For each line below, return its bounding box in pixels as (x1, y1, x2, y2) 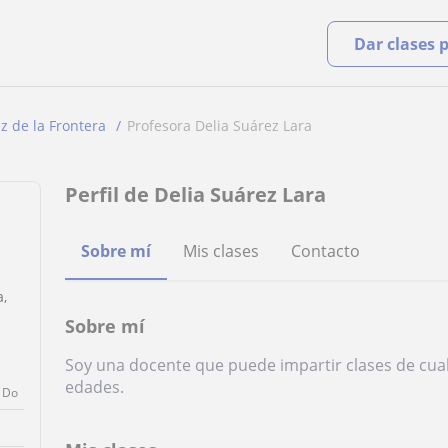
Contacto (291, 240, 361, 262)
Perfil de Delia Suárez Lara (65, 181, 327, 208)
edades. (65, 376, 125, 398)
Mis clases (183, 240, 260, 262)
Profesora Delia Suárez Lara (127, 116, 312, 135)
